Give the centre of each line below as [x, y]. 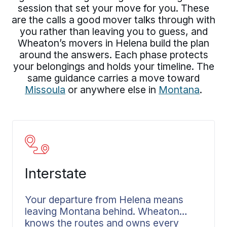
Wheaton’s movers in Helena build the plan [113, 43]
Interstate [56, 174]
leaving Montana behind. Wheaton [102, 212]
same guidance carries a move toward [113, 78]
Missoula [45, 90]
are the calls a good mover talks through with [113, 20]
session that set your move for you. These [113, 8]
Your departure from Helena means [104, 200]
